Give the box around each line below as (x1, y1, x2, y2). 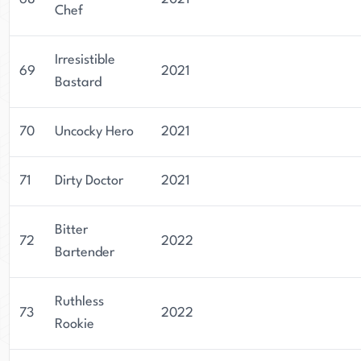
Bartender (55, 246, 114, 259)
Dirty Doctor (55, 174, 123, 188)
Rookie (55, 317, 94, 331)
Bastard (55, 76, 102, 89)
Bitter (55, 223, 88, 237)
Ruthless (55, 295, 104, 309)
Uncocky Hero (55, 125, 134, 139)
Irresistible (55, 53, 115, 67)
